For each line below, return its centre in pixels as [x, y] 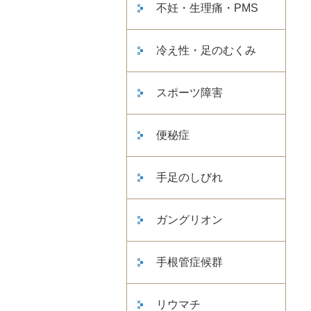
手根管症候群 [190, 262]
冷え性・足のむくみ [206, 50]
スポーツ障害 [190, 92]
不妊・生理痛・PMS [207, 8]
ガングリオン [190, 219]
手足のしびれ [190, 177]
